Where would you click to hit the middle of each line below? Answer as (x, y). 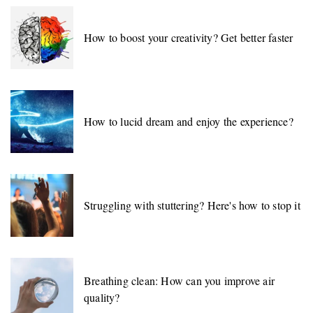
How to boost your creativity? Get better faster (189, 37)
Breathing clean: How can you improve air (179, 280)
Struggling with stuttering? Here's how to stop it (192, 205)
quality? (102, 297)
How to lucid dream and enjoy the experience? (189, 121)
